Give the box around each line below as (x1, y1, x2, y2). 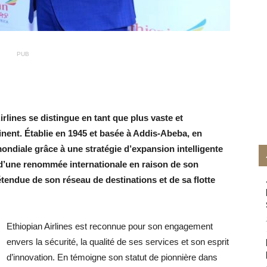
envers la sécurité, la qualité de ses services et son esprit (7, 237, 229, 247)
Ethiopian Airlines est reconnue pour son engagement (7, 221, 213, 231)
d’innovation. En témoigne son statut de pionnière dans (7, 252, 218, 262)
